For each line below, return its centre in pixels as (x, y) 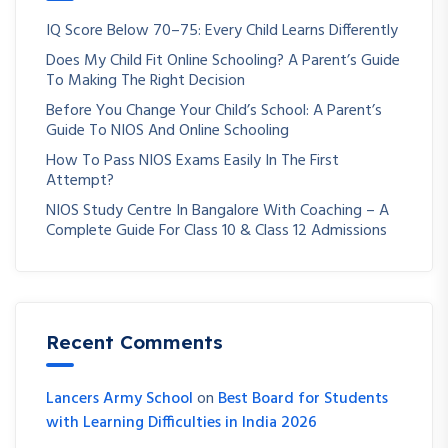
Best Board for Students (303, 399)
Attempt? (80, 181)
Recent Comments (134, 342)
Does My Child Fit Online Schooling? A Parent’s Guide (223, 61)
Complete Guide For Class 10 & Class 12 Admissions (216, 231)
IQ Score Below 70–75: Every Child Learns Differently (222, 31)
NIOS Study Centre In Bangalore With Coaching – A (217, 211)
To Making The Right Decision (145, 81)
